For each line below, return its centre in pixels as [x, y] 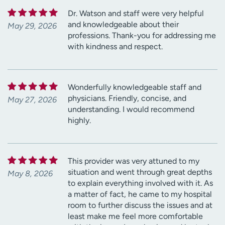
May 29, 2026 [32, 26]
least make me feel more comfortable [135, 216]
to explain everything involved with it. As [140, 183]
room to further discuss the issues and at [140, 205]
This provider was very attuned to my [134, 161]
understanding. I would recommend [131, 109]
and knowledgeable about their [123, 24]
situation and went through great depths [140, 172]
